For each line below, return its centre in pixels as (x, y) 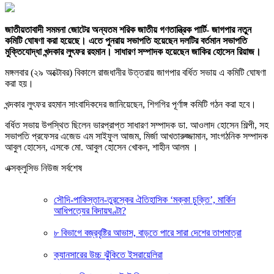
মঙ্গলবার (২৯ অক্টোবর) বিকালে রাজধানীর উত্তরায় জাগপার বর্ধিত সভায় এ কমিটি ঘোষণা (135, 72)
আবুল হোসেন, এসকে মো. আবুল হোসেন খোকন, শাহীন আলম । (102, 147)
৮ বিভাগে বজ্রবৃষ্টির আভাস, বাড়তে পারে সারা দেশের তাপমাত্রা (148, 232)
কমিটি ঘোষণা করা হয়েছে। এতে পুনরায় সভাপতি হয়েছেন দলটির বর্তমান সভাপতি (126, 40)
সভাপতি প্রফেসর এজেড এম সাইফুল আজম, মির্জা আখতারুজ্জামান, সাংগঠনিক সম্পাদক (136, 136)
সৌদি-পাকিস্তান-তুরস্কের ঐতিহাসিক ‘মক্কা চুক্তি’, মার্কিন (145, 199)
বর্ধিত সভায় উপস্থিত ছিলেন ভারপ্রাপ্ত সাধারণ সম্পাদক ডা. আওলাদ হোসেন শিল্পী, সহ (137, 125)
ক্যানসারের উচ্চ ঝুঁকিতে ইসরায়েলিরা (108, 254)
